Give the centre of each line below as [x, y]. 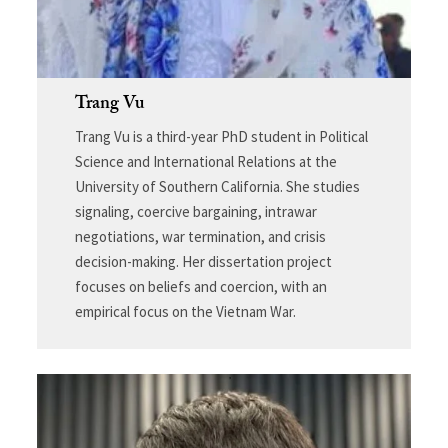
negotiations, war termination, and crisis [200, 236]
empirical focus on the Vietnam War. [185, 311]
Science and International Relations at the [205, 161]
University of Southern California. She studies [217, 186]
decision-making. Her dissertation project [203, 261]
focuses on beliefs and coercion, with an [200, 286]
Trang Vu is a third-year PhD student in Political [221, 136]
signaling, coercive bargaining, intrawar [195, 211]
